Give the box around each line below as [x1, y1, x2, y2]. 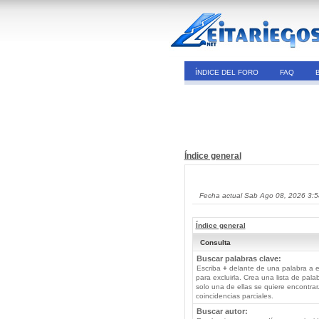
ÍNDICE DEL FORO [194, 68, 258, 76]
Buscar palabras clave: [196, 254, 281, 263]
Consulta [199, 239, 231, 246]
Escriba [196, 264, 223, 272]
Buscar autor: [196, 307, 248, 315]
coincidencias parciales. [195, 292, 273, 300]
